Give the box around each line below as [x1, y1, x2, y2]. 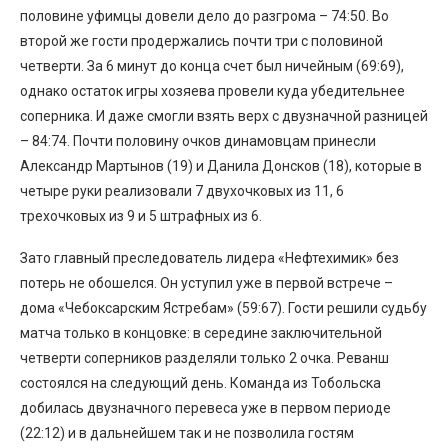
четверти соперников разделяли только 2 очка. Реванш [20, 349, 389, 366]
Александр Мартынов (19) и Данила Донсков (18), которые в [20, 157, 422, 174]
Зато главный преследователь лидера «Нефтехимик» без [20, 249, 399, 266]
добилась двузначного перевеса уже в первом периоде [20, 399, 391, 416]
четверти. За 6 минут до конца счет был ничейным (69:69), [20, 57, 404, 74]
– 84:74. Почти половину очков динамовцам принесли [20, 132, 376, 149]
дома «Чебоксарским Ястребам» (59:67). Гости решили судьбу [20, 299, 427, 316]
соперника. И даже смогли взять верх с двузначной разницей [20, 107, 428, 124]
